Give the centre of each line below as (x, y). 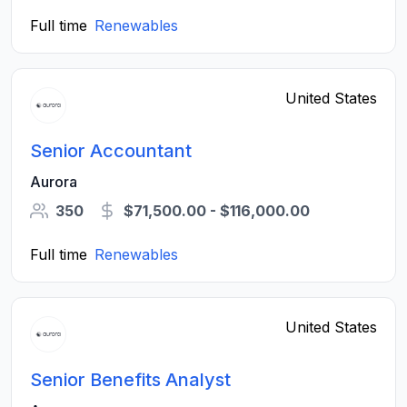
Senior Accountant (111, 151)
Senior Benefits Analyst (130, 380)
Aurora (54, 182)
